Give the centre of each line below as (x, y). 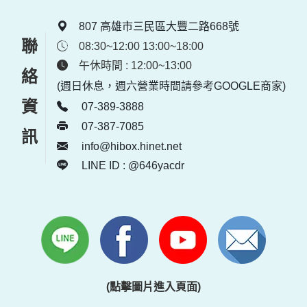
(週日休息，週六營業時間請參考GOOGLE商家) (171, 86)
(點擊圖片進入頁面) (153, 286)
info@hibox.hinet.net (132, 146)
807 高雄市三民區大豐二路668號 (159, 26)
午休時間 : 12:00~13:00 (135, 66)
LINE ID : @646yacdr (132, 166)
